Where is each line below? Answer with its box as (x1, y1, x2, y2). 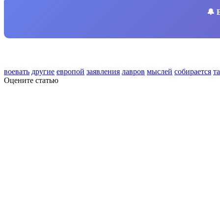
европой (56, 67, 84, 76)
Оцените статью (4, 76, 58, 84)
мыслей (147, 67, 172, 76)
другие (31, 67, 55, 76)
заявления (86, 67, 120, 76)
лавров (122, 67, 145, 76)
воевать (4, 67, 29, 76)
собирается (174, 67, 211, 76)
